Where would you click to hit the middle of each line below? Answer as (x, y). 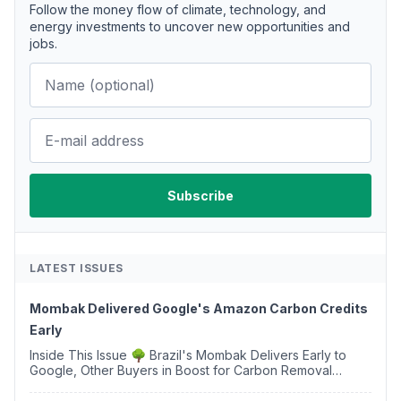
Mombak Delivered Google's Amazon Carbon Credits (199, 309)
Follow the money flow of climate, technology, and (178, 10)
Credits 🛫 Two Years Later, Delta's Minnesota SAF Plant (195, 386)
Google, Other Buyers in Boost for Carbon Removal (181, 371)
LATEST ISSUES (77, 269)
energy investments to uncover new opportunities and (190, 27)
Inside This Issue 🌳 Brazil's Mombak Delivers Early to (80, 355)
